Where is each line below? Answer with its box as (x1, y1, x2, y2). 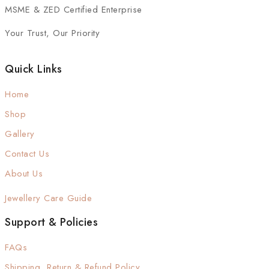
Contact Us (5, 147, 49, 161)
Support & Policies (5, 214, 98, 231)
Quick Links (5, 61, 62, 77)
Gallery (5, 127, 35, 141)
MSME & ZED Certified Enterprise (5, 3, 142, 17)
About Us (5, 167, 43, 181)
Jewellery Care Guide (5, 192, 92, 205)
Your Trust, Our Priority (5, 26, 100, 40)
